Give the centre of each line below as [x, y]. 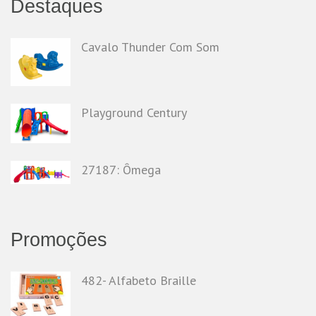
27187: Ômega [121, 170]
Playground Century [134, 113]
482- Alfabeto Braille [139, 281]
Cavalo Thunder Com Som [150, 47]
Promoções [59, 240]
